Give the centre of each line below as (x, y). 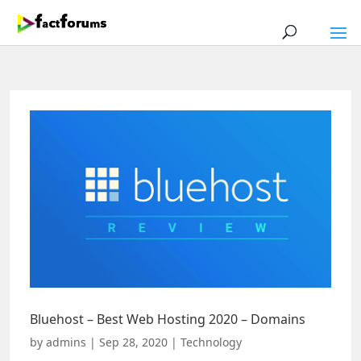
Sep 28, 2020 (133, 342)
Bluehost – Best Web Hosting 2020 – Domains (168, 319)
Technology (211, 342)
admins (66, 342)
